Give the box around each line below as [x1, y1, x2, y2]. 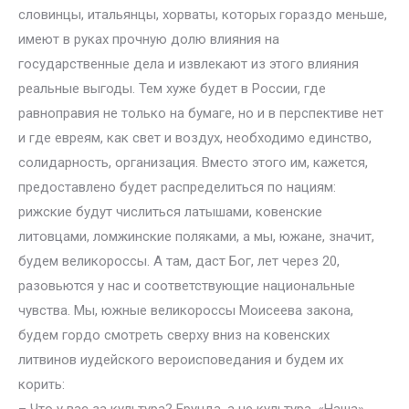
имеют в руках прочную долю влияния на [18, 31, 279, 47]
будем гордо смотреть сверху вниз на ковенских [18, 327, 330, 343]
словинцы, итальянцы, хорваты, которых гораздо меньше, [18, 6, 387, 23]
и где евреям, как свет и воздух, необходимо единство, [18, 130, 372, 146]
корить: [18, 376, 65, 393]
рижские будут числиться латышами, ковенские [18, 204, 322, 220]
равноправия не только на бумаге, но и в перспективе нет [18, 105, 383, 121]
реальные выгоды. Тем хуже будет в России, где [18, 80, 326, 97]
